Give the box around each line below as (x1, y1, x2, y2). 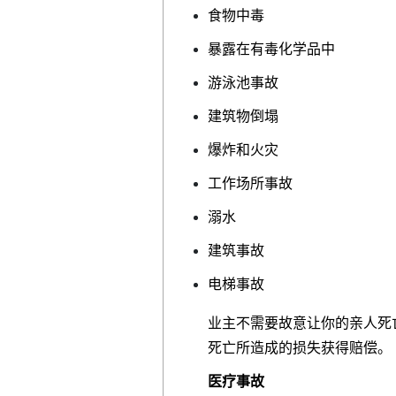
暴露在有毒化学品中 (208, 41, 335, 57)
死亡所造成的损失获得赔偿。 (208, 339, 392, 355)
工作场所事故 (208, 175, 293, 191)
